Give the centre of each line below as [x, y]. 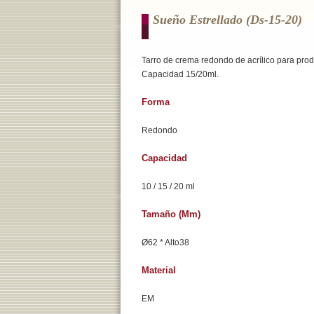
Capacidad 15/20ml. [180, 74]
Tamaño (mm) [171, 214]
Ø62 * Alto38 [165, 243]
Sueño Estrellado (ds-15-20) [227, 20]
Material [159, 270]
